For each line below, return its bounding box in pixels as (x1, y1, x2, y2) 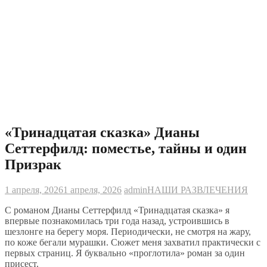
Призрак (5, 157, 61, 173)
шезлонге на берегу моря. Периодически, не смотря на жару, (5, 226, 251, 237)
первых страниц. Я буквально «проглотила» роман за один (5, 248, 245, 259)
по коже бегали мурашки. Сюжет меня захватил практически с (5, 237, 260, 248)
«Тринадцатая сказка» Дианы (5, 125, 200, 141)
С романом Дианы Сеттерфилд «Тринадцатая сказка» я (5, 205, 229, 216)
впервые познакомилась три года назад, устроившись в (5, 216, 229, 226)
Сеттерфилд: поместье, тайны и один (5, 141, 247, 157)
